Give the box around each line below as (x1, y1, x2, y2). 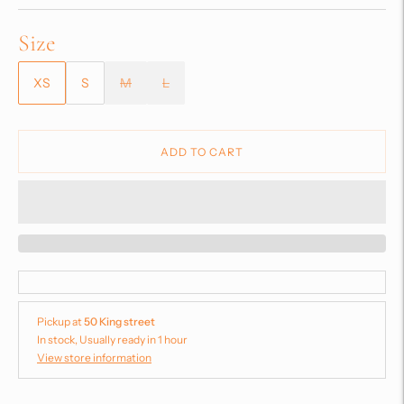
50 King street (84, 315, 155, 329)
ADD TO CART (161, 144, 243, 159)
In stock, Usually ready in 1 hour (37, 333, 188, 347)
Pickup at (37, 315, 84, 329)
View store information (37, 351, 151, 365)
